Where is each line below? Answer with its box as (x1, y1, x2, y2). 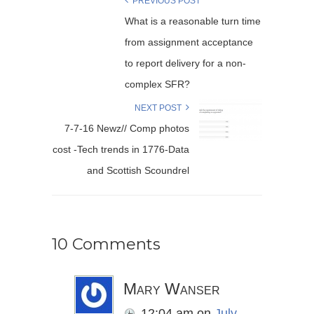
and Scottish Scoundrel (87, 165, 189, 177)
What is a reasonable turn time (125, 15, 261, 27)
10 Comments (52, 234, 161, 254)
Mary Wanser (123, 280, 220, 299)
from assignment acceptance (125, 36, 253, 48)
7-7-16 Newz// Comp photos (64, 123, 189, 135)
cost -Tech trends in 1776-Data (53, 144, 189, 156)
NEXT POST (135, 103, 186, 114)
